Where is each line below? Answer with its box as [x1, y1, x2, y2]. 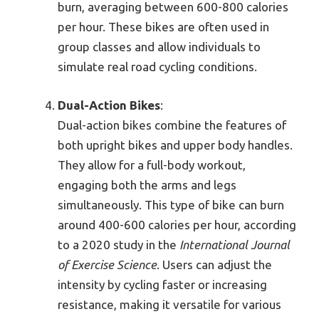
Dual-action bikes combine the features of [58, 117, 286, 132]
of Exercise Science [58, 257, 157, 271]
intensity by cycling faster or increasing [58, 277, 267, 291]
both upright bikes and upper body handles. [58, 137, 293, 152]
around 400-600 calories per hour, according [58, 217, 296, 231]
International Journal [179, 237, 290, 251]
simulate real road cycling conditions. [58, 60, 257, 74]
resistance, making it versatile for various [58, 297, 281, 311]
